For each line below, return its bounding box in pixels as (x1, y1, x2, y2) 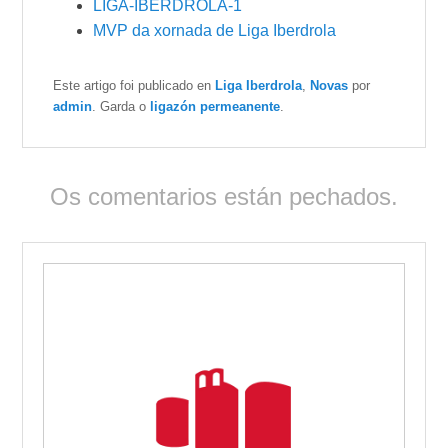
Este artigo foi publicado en (53, 77, 216, 93)
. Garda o (92, 98, 151, 114)
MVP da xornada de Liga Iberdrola (93, 21, 337, 39)
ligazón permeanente (150, 98, 281, 114)
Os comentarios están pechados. (50, 182, 398, 210)
